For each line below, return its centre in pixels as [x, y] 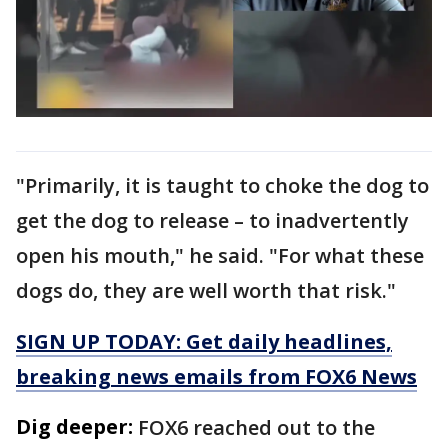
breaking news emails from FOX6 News [216, 376]
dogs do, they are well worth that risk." [206, 290]
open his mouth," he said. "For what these [220, 255]
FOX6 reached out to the [256, 427]
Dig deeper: [74, 426]
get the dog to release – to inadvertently [212, 220]
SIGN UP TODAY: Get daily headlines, [204, 341]
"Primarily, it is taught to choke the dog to [222, 185]
